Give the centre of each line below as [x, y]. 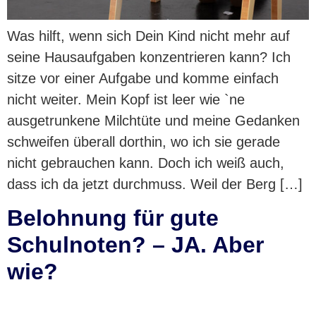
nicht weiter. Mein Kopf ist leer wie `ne [126, 99]
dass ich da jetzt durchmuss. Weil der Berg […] [155, 184]
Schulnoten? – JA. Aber [135, 245]
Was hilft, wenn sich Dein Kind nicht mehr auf [148, 36]
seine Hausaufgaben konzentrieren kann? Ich [149, 57]
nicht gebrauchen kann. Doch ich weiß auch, [146, 163]
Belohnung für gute [113, 218]
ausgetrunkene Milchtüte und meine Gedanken [153, 121]
